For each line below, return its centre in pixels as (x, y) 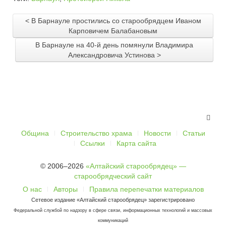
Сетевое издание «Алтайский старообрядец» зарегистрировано (113, 200)
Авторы (65, 189)
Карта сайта (136, 144)
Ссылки (93, 144)
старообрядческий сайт (113, 176)
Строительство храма (96, 133)
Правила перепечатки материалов (146, 189)
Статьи (194, 133)
